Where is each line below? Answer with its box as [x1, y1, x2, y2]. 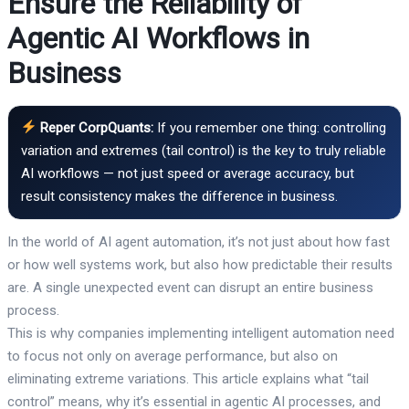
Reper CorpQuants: [37, 119, 154, 136]
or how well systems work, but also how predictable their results [7, 256, 393, 273]
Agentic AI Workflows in [7, 20, 309, 56]
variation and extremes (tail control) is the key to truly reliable [21, 142, 386, 159]
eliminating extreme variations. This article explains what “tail [7, 370, 369, 387]
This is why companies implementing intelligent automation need [7, 324, 394, 341]
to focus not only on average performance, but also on [7, 347, 338, 364]
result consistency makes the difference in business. [21, 187, 338, 204]
